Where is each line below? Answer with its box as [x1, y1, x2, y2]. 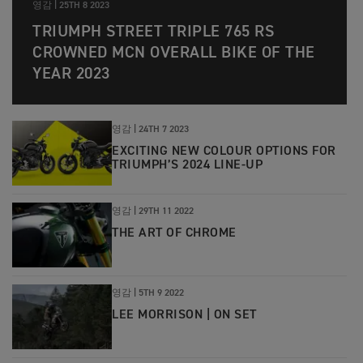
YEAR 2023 [32, 66, 110, 83]
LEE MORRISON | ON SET [112, 309, 257, 322]
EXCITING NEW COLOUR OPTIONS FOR [112, 145, 336, 159]
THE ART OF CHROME [112, 227, 237, 241]
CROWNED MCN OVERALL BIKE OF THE [32, 45, 315, 62]
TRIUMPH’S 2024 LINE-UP [112, 159, 263, 173]
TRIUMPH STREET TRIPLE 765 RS [32, 23, 274, 41]
